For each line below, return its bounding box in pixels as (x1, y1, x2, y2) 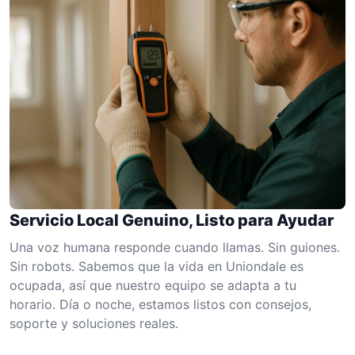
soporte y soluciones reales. (10, 315, 178, 331)
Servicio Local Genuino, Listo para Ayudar (10, 210, 334, 230)
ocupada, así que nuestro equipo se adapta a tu (10, 277, 296, 293)
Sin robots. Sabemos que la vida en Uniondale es (10, 258, 303, 274)
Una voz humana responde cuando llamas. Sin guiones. (10, 239, 340, 255)
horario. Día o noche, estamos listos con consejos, (10, 296, 311, 312)
